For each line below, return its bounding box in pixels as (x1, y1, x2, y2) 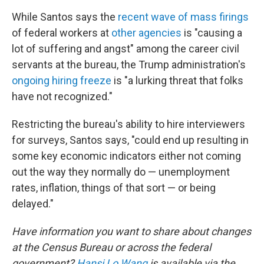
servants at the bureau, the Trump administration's (12, 58, 246, 71)
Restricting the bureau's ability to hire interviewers (12, 118, 245, 130)
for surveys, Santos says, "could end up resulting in (12, 134, 249, 146)
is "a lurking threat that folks (111, 74, 243, 87)
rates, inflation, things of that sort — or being (12, 181, 216, 194)
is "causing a (181, 27, 242, 39)
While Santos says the (12, 11, 118, 23)
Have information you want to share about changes (12, 225, 251, 237)
